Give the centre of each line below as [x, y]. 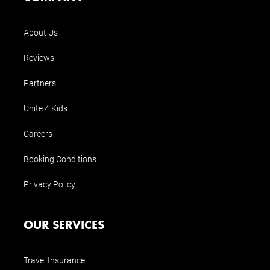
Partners [40, 83]
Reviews [39, 57]
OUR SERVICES [67, 224]
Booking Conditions [60, 159]
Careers [38, 133]
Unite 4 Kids [46, 108]
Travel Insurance [54, 260]
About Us [41, 32]
